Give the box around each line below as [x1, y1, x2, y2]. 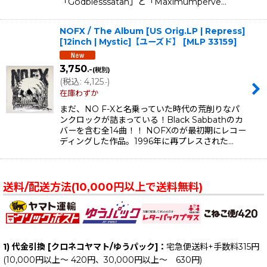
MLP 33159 [187, 36, 234, 48]
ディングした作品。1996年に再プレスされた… [60, 136, 234, 147]
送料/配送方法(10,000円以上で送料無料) [3, 181, 203, 194]
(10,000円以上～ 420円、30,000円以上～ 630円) [3, 254, 202, 265]
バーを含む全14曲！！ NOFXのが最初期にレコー [60, 125, 246, 136]
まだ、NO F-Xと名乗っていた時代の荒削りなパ [60, 104, 240, 115]
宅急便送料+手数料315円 [166, 241, 259, 252]
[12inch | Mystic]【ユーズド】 [60, 36, 181, 48]
